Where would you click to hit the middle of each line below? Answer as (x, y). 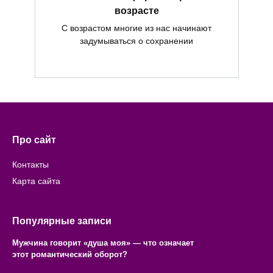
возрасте (136, 10)
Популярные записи (62, 221)
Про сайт (34, 140)
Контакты (30, 164)
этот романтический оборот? (70, 255)
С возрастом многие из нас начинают (136, 28)
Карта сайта (36, 181)
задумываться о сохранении (136, 41)
